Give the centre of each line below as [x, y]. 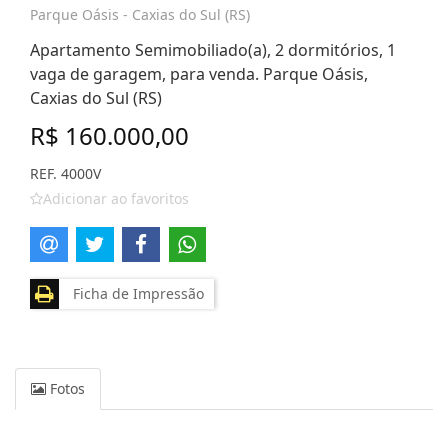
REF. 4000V [65, 173]
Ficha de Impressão [134, 293]
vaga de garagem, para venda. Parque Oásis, [199, 74]
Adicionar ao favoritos [116, 198]
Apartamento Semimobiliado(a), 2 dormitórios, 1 [213, 50]
